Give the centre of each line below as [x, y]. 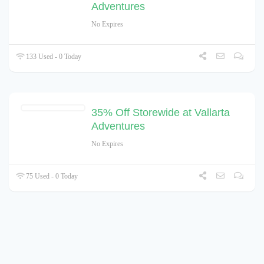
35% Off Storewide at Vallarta [161, 112]
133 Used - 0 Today [53, 56]
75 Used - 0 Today [51, 176]
